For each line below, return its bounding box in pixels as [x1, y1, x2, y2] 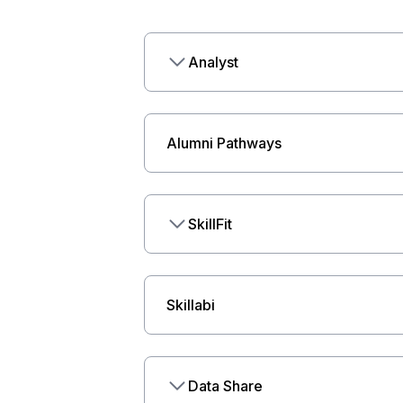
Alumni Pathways [166, 134, 282, 152]
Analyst [188, 53, 238, 71]
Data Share [188, 377, 263, 395]
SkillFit [188, 215, 232, 233]
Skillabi [166, 296, 215, 314]
